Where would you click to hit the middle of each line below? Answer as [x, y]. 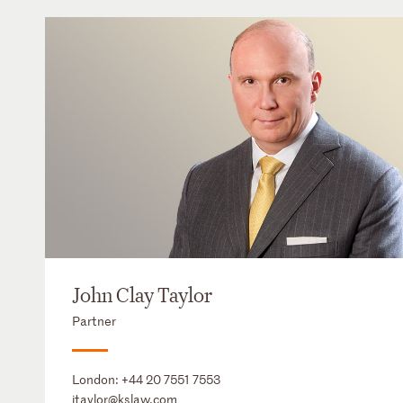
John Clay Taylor [142, 296]
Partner [94, 321]
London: [97, 380]
